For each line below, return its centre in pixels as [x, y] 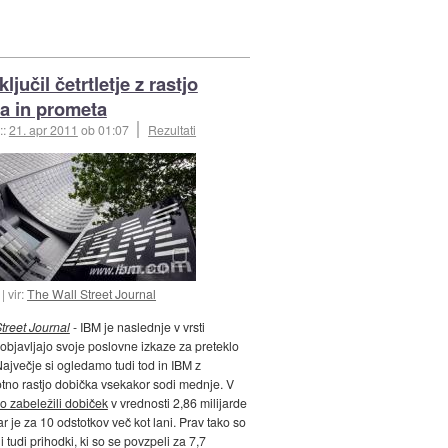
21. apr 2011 [43, 129]
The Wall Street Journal [92, 294]
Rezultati [172, 129]
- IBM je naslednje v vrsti [137, 326]
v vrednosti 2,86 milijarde [177, 402]
